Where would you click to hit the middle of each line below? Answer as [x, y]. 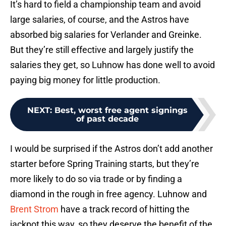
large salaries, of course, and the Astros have [100, 20]
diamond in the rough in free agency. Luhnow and [108, 194]
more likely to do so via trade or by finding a [96, 179]
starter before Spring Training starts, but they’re [105, 164]
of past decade [107, 119]
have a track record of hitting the [124, 209]
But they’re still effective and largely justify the [102, 50]
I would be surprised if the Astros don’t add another [111, 149]
